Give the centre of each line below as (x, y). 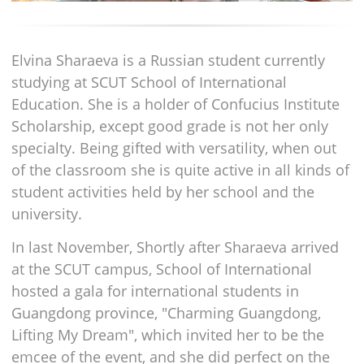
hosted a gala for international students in (155, 291)
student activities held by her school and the (163, 192)
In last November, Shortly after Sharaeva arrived (175, 247)
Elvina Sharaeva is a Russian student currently (168, 61)
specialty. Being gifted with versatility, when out (174, 148)
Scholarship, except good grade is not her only (170, 126)
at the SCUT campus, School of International (162, 269)
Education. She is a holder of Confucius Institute (175, 104)
